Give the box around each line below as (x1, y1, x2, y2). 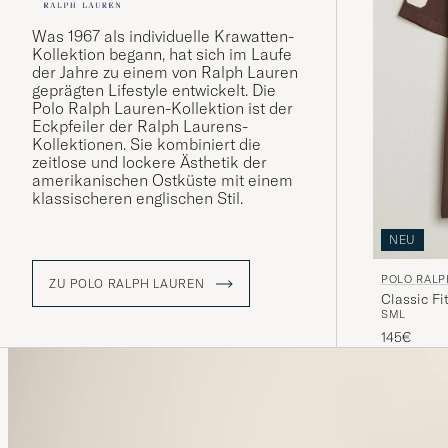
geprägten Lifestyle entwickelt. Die (32, 80, 276, 101)
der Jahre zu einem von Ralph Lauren (32, 62, 298, 83)
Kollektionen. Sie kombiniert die (32, 134, 261, 155)
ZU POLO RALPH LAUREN (49, 275, 209, 291)
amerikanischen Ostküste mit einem (32, 170, 293, 191)
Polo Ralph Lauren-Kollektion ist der (32, 98, 293, 119)
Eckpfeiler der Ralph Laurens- (32, 116, 248, 137)
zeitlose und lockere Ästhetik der (32, 152, 267, 173)
